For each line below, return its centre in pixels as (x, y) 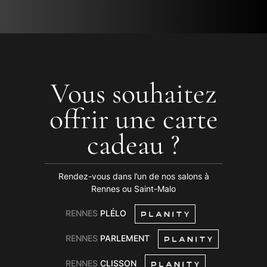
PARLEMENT (125, 238)
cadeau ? (133, 145)
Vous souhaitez (133, 94)
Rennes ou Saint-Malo (133, 189)
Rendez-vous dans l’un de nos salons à (133, 176)
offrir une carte (133, 119)
